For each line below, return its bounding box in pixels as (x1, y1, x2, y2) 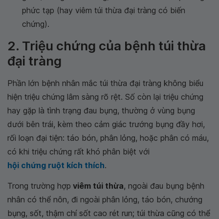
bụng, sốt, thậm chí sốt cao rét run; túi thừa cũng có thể (7, 208, 210, 218)
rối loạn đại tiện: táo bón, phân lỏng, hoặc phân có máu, (7, 133, 209, 143)
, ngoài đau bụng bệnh (124, 181, 204, 191)
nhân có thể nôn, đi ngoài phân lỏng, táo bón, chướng (7, 195, 202, 204)
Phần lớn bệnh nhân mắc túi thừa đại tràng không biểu (7, 78, 203, 88)
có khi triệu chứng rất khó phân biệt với (7, 147, 150, 156)
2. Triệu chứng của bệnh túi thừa (7, 38, 206, 53)
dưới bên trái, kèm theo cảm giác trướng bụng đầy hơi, (7, 119, 205, 129)
